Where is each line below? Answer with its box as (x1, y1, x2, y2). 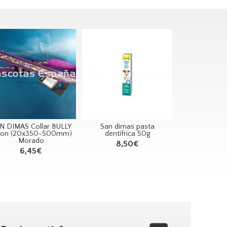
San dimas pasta (100, 122, 155, 131)
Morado (18, 136, 44, 145)
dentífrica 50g (104, 129, 150, 138)
